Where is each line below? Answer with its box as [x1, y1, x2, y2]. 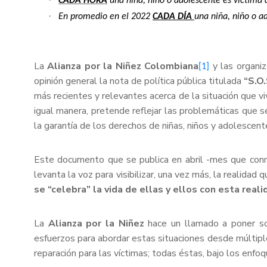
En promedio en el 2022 [58, 12, 153, 22]
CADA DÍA [153, 12, 194, 22]
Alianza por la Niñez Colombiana [47, 60, 199, 73]
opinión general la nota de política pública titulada [34, 74, 244, 88]
